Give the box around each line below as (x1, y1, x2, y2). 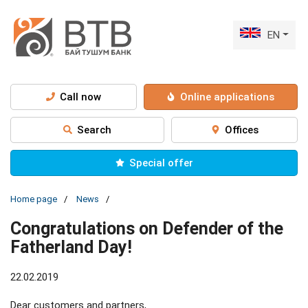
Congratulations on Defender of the (10, 218, 283, 239)
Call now (59, 90, 101, 103)
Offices (224, 123, 258, 136)
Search (77, 123, 112, 136)
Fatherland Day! (10, 236, 132, 257)
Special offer (129, 156, 193, 169)
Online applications (180, 90, 275, 103)
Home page (10, 193, 57, 204)
